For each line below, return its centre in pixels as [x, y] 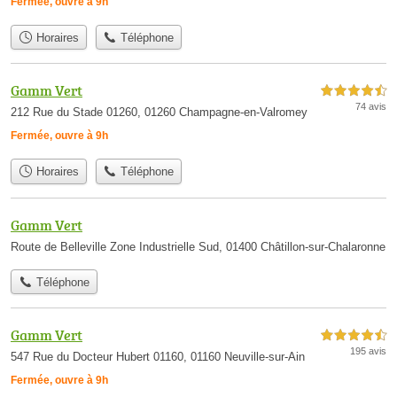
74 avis [371, 107]
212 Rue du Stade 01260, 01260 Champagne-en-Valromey [159, 113]
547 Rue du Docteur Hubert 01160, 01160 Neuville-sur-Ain [158, 356]
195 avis [368, 350]
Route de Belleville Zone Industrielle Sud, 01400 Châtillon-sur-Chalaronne [198, 246]
